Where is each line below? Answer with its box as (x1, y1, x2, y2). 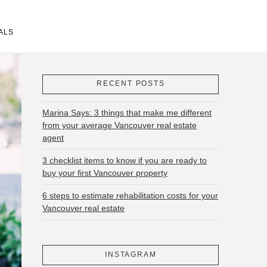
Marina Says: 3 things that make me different (42, 108, 212, 118)
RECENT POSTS (97, 79, 165, 88)
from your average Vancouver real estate (42, 120, 197, 131)
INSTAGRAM (105, 250, 157, 259)
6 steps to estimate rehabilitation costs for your (42, 191, 219, 201)
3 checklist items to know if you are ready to (42, 156, 207, 166)
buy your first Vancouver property (42, 168, 168, 178)
